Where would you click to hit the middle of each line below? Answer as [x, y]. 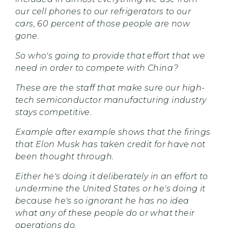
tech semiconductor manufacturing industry [111, 100]
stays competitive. [55, 112]
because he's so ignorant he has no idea [102, 201]
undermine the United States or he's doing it [110, 188]
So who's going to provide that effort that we [110, 55]
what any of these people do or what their [105, 213]
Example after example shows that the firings [113, 132]
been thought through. [66, 156]
